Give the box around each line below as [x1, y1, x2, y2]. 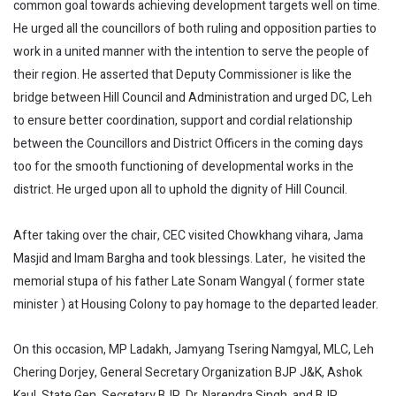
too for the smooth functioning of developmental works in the [13, 156, 354, 176]
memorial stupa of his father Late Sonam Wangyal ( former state [13, 271, 365, 291]
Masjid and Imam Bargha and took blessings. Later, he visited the [13, 248, 366, 268]
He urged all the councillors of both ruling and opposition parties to [13, 19, 377, 38]
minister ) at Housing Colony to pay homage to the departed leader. [13, 294, 378, 314]
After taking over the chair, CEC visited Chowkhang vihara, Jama [13, 225, 363, 245]
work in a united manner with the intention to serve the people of [13, 42, 369, 61]
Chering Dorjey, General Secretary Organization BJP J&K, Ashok [13, 362, 362, 382]
